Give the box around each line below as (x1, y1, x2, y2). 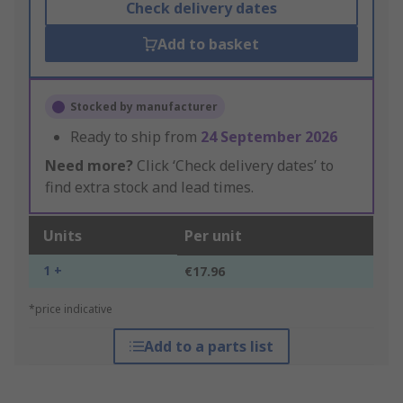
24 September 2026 (201, 127, 337, 148)
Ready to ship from (70, 127, 201, 148)
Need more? (45, 156, 133, 176)
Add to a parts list (143, 336, 273, 357)
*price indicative (29, 301, 112, 318)
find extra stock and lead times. (45, 177, 254, 198)
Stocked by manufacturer (70, 99, 218, 115)
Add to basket (157, 34, 260, 55)
